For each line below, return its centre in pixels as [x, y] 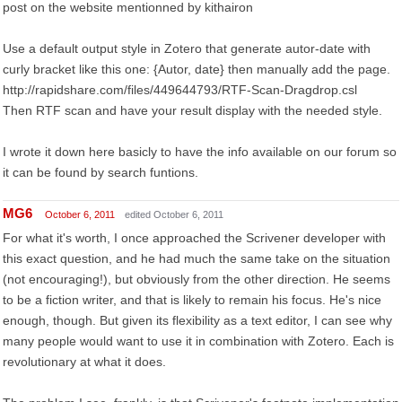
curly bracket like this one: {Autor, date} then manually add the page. [197, 69]
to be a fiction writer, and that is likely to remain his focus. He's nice [192, 300]
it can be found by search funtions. [100, 172]
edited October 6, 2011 [174, 214]
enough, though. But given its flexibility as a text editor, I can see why [197, 320]
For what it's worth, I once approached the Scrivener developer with [194, 238]
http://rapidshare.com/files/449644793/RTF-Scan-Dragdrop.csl [180, 90]
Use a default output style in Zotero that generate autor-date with [187, 48]
